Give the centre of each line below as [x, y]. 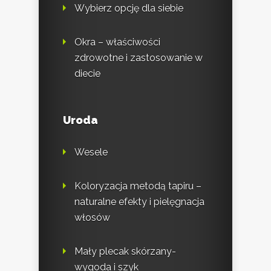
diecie [87, 73]
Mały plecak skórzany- [125, 251]
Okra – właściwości [117, 42]
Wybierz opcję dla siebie [129, 8]
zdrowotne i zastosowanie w [139, 57]
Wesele [91, 152]
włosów [92, 217]
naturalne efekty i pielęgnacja [139, 201]
